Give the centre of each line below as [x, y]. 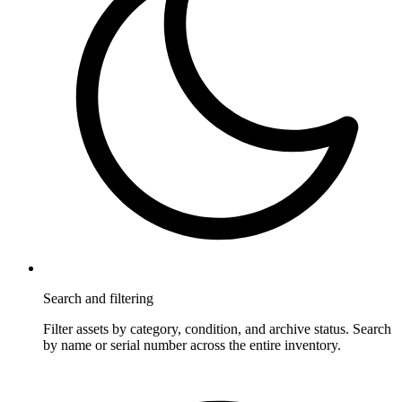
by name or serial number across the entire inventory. [192, 345]
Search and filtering [98, 298]
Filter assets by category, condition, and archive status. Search [217, 328]
